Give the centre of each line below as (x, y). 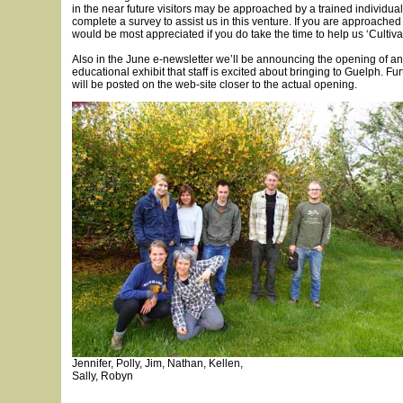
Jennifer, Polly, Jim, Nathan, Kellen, (157, 363)
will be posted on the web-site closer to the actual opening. (215, 85)
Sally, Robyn (103, 376)
